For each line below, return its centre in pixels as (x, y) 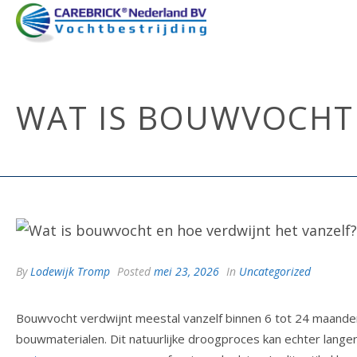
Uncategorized (275, 272)
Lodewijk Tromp (70, 272)
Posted (134, 272)
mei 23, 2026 (186, 272)
